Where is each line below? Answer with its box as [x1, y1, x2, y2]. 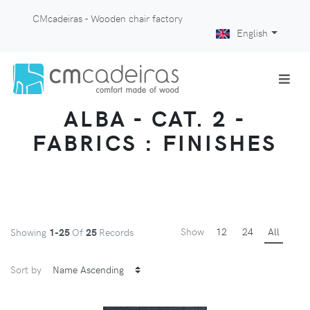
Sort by [10, 262, 42, 276]
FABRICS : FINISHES [33, 127, 277, 158]
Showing [10, 225, 49, 239]
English [237, 26, 268, 39]
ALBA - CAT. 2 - [64, 102, 246, 134]
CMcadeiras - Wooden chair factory [33, 11, 183, 25]
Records [99, 225, 134, 239]
